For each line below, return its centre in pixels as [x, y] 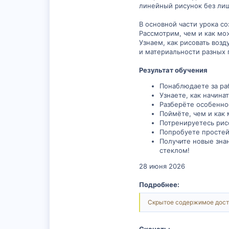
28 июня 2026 [162, 166]
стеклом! [175, 150]
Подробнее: [159, 185]
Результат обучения [173, 70]
